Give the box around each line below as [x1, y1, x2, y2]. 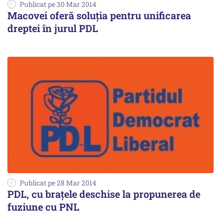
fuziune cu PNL [7, 200, 79, 213]
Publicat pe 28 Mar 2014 [20, 178, 96, 187]
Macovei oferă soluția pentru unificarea [7, 9, 191, 22]
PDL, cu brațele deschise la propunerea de [7, 187, 200, 200]
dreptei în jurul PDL [7, 22, 98, 35]
